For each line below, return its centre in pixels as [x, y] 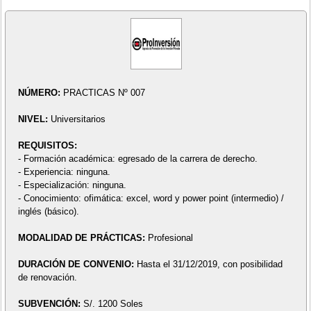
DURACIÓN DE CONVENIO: [77, 264]
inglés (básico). [48, 212]
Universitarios [78, 119]
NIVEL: [34, 119]
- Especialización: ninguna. [72, 185]
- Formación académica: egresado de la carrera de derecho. [137, 159]
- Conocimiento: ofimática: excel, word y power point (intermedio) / [151, 199]
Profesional [170, 238]
